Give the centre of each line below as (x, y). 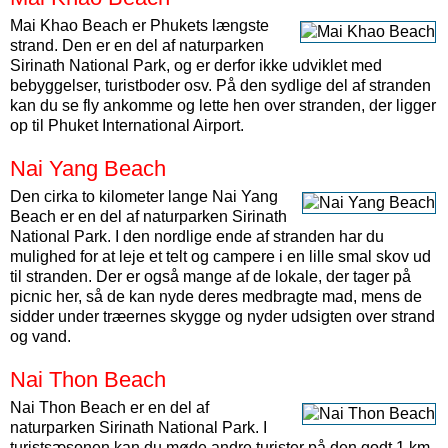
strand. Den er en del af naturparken (137, 45)
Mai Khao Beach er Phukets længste (139, 25)
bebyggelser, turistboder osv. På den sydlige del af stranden (220, 85)
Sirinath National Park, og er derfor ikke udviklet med (196, 65)
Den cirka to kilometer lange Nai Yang (144, 196)
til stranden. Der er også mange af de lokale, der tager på (210, 276)
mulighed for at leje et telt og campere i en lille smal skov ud (220, 256)
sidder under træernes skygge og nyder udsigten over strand (222, 316)
